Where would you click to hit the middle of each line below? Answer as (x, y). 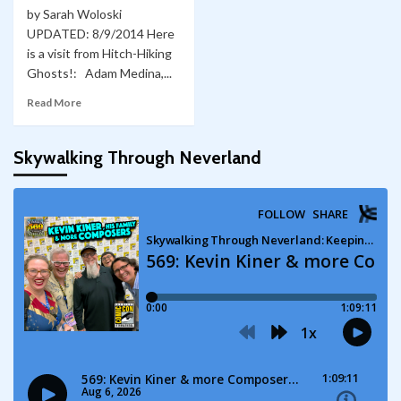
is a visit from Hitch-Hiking (99, 54)
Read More (54, 103)
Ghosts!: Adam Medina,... (99, 73)
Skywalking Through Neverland (137, 158)
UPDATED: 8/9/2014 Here (101, 34)
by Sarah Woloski (74, 14)
